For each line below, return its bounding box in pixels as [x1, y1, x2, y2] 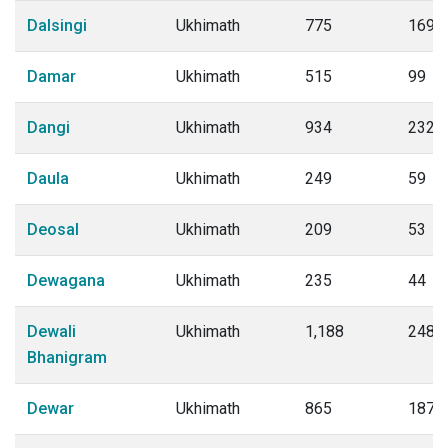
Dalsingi [27, 16, 87, 35]
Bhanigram [27, 348, 107, 367]
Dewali [27, 322, 76, 341]
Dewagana [27, 271, 105, 290]
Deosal [27, 220, 79, 239]
